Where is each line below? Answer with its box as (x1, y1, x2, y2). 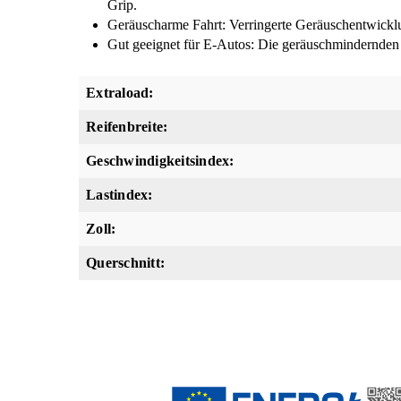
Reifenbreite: (86, 118, 168, 134)
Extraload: (86, 84, 154, 100)
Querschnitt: (86, 254, 166, 270)
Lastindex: (86, 186, 153, 202)
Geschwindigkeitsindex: (86, 152, 235, 168)
